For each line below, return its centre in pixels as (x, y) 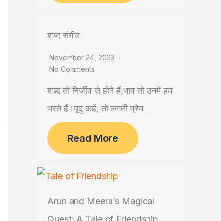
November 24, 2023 (83, 58)
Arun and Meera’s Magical (101, 201)
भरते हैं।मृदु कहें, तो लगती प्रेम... (99, 109)
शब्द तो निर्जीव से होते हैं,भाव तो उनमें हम (110, 91)
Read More (93, 138)
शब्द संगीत (64, 36)
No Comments (72, 69)
